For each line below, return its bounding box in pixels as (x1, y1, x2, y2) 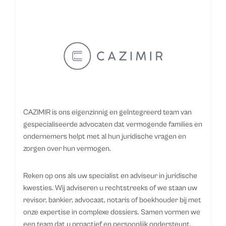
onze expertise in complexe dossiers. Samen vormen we (23, 208, 200, 216)
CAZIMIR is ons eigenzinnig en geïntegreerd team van (23, 108, 192, 117)
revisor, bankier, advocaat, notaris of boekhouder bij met (23, 196, 201, 204)
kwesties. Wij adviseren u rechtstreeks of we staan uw (23, 184, 197, 192)
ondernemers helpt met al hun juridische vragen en (23, 132, 186, 141)
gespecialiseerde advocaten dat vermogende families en (23, 120, 202, 129)
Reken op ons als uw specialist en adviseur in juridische (23, 172, 197, 180)
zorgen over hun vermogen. (23, 144, 111, 153)
